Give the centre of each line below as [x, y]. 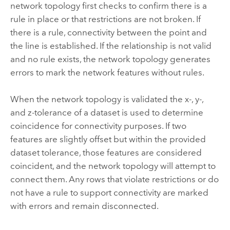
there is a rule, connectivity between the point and [108, 32]
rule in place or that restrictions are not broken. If [105, 19]
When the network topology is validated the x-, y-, [107, 99]
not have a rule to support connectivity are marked [109, 193]
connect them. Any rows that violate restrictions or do [114, 179]
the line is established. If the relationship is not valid [111, 46]
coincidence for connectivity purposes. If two [98, 126]
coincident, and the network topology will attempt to [113, 166]
